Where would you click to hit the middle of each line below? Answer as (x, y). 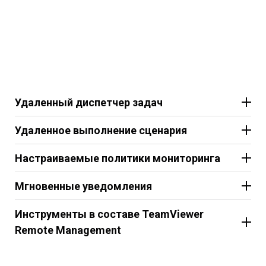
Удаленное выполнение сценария (101, 130)
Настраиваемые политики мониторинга (118, 158)
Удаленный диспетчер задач (89, 102)
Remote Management (68, 230)
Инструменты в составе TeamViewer (109, 214)
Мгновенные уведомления (83, 186)
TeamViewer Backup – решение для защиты (121, 259)
